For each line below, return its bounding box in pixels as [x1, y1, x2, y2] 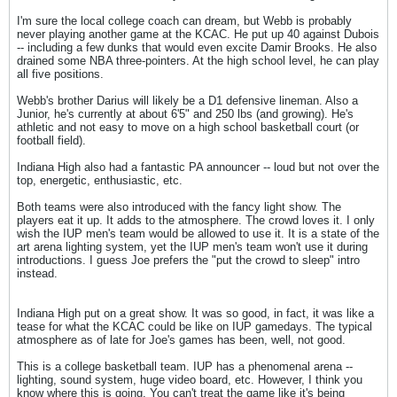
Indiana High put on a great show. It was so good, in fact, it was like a [17, 307, 374, 320]
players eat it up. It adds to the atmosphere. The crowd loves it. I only [17, 214, 375, 227]
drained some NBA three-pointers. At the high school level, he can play [17, 54, 379, 67]
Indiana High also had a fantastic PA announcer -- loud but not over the [17, 160, 379, 174]
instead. [17, 267, 58, 280]
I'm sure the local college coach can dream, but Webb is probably [17, 14, 352, 27]
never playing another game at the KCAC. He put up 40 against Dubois [17, 27, 379, 41]
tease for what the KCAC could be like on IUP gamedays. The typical [17, 320, 372, 333]
